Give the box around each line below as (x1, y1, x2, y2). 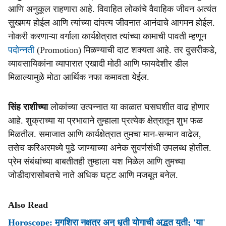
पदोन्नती (8, 45, 34, 55)
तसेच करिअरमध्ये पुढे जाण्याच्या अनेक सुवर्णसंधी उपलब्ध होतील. (8, 143, 211, 153)
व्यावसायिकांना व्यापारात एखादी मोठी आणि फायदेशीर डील (8, 59, 188, 69)
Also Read (8, 200, 48, 210)
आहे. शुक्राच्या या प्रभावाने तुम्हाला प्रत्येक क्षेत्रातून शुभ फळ (8, 116, 203, 126)
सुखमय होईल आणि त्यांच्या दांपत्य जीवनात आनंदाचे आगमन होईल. (8, 18, 215, 28)
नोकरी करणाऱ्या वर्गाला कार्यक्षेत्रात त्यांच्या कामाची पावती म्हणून (8, 31, 206, 41)
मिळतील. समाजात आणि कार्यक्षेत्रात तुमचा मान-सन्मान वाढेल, (8, 129, 201, 139)
